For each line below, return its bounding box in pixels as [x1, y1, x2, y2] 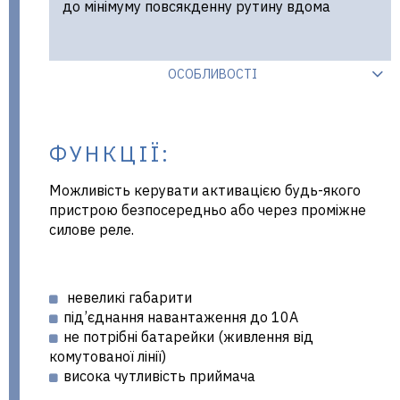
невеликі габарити [63, 288, 192, 307]
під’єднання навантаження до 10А [63, 308, 298, 327]
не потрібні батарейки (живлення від [63, 328, 313, 346]
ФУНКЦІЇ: [49, 139, 171, 169]
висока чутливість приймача [63, 367, 255, 386]
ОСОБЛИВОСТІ [168, 66, 257, 83]
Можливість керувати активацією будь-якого [49, 181, 361, 200]
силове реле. [49, 221, 134, 239]
